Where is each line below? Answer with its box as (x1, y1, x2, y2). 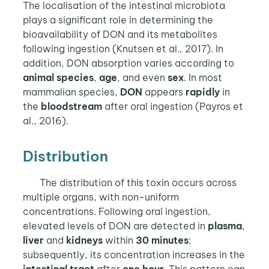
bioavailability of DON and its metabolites (22, 28, 217, 41)
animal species (22, 71, 94, 84)
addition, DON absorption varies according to (22, 57, 234, 70)
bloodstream (40, 100, 102, 113)
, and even (116, 71, 168, 84)
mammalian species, (22, 86, 120, 98)
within (102, 234, 136, 246)
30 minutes (135, 234, 189, 246)
